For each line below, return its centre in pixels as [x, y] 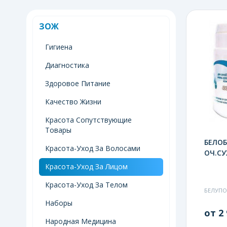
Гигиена [59, 47]
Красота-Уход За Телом [86, 184]
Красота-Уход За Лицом [86, 166]
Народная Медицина [81, 221]
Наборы [59, 203]
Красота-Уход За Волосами [93, 148]
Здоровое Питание [78, 83]
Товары [58, 130]
